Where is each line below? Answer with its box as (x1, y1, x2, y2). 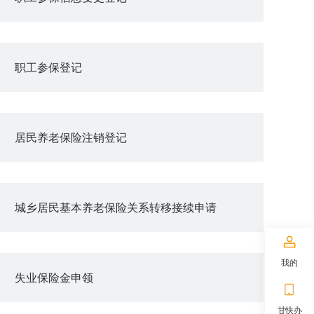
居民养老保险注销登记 (15, 129, 127, 145)
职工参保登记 (15, 59, 82, 75)
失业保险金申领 (15, 269, 93, 285)
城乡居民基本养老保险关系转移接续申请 (15, 199, 217, 215)
